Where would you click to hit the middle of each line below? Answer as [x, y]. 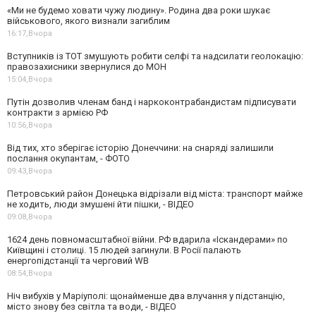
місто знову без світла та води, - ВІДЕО [92, 306]
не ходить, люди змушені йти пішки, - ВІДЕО [101, 204]
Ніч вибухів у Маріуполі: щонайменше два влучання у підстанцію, [146, 296]
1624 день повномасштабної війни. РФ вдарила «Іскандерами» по [147, 239]
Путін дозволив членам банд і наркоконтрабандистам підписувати [152, 102]
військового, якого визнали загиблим [89, 21]
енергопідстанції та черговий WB [78, 261]
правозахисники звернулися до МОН [87, 67]
